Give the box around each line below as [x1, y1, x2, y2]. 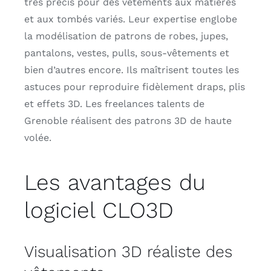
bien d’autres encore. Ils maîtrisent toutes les [24, 64, 239, 76]
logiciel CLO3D [24, 197, 174, 224]
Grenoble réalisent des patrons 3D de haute [24, 115, 232, 127]
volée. [24, 132, 51, 144]
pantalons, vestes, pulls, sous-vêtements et [24, 47, 229, 59]
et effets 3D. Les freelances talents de [24, 98, 204, 110]
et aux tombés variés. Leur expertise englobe [24, 13, 237, 25]
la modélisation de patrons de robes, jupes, [24, 30, 228, 42]
